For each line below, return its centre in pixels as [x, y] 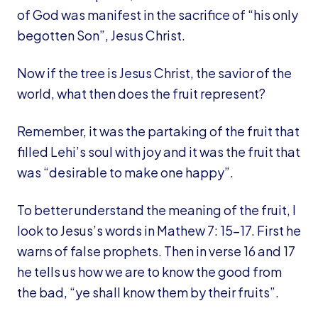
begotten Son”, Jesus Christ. [101, 35]
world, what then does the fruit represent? [141, 93]
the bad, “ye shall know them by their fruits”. [148, 292]
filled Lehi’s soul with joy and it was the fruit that [159, 152]
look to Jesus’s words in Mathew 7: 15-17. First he [159, 230]
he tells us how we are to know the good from [149, 272]
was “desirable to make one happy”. [125, 172]
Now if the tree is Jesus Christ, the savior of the [154, 73]
